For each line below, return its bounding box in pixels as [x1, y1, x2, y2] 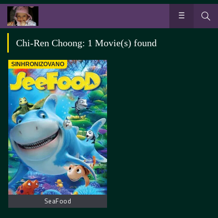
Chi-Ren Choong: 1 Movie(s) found [16, 37, 157, 48]
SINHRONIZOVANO [11, 61, 65, 68]
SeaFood [44, 196, 72, 206]
